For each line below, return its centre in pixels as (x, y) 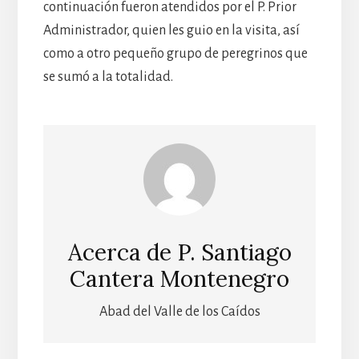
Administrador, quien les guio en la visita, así (171, 30)
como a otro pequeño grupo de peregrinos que (175, 53)
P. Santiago (234, 253)
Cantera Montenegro (179, 279)
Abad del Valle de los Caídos (179, 312)
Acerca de (122, 253)
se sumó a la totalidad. (108, 77)
